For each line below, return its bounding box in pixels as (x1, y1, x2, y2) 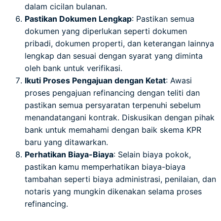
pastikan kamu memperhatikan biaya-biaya (25, 161, 185, 172)
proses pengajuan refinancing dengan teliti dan (25, 87, 200, 98)
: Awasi (166, 75, 192, 85)
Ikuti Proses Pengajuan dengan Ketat (25, 75, 166, 85)
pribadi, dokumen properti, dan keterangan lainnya (25, 38, 214, 48)
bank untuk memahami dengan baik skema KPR (25, 124, 201, 135)
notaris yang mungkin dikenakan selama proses (25, 186, 202, 196)
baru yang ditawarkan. (25, 137, 108, 147)
